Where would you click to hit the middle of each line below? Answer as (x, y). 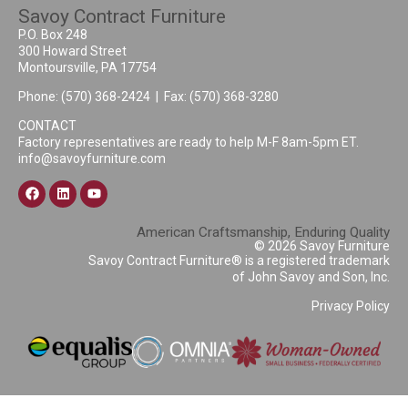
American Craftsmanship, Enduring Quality (263, 232)
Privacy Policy (351, 306)
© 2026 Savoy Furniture (322, 245)
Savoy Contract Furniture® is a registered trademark (239, 260)
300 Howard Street (72, 51)
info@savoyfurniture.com (92, 159)
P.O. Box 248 (53, 34)
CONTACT (47, 126)
